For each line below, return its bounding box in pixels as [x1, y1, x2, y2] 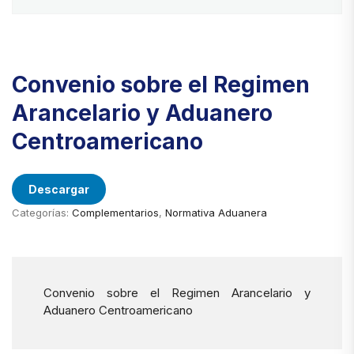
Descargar [28, 183, 89, 197]
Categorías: [12, 206, 72, 220]
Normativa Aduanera [165, 206, 267, 220]
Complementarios [72, 206, 159, 220]
